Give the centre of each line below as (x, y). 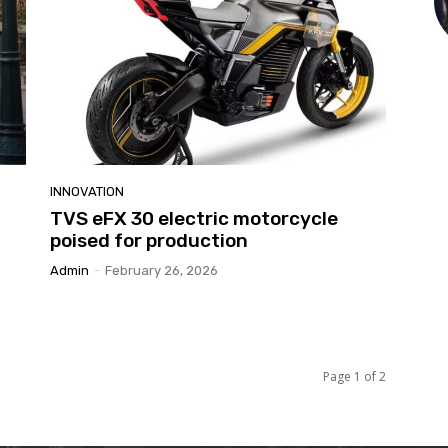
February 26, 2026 (161, 270)
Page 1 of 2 (354, 376)
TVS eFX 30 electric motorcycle (194, 218)
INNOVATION (87, 191)
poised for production (149, 240)
